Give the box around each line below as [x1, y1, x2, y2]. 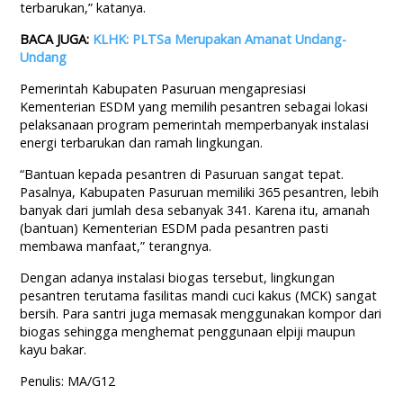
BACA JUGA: [20, 31, 94, 49]
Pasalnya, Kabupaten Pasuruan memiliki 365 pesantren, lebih [20, 184, 380, 201]
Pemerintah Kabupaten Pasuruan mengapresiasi [20, 80, 307, 98]
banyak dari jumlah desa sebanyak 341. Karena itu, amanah [20, 201, 371, 219]
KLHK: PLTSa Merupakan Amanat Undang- [93, 31, 347, 49]
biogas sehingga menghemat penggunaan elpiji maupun [20, 323, 356, 341]
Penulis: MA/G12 [20, 372, 116, 390]
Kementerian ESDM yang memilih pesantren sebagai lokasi [20, 98, 369, 116]
